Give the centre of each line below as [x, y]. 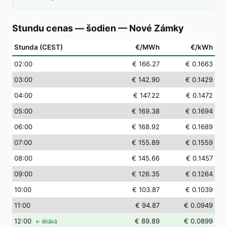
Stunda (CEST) [39, 47]
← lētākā [46, 222]
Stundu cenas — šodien [64, 28]
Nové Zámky [156, 28]
